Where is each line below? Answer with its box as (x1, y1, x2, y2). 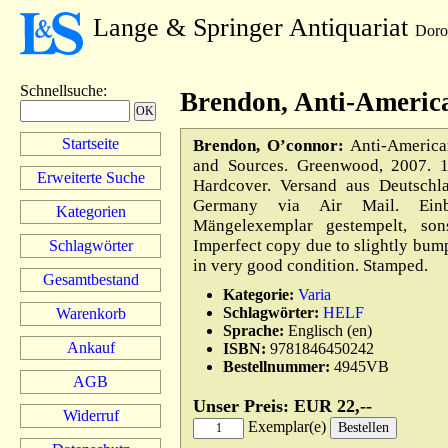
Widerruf (62, 407, 119, 424)
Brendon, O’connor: (193, 136, 345, 155)
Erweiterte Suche (36, 169, 145, 186)
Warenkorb (55, 305, 126, 322)
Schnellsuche (20, 82, 103, 99)
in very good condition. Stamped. (193, 256, 428, 275)
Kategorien (55, 203, 126, 220)
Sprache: (223, 322, 284, 339)
